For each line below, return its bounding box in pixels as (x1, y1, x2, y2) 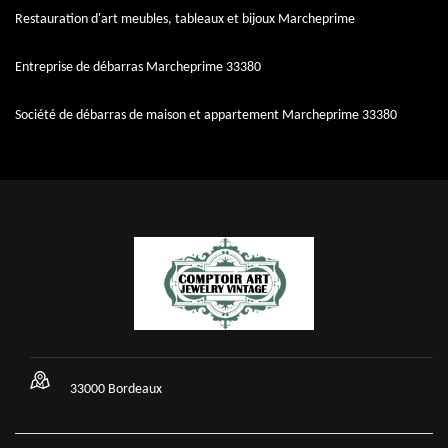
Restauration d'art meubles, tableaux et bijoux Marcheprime (15, 12, 355, 27)
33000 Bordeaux (70, 382, 162, 397)
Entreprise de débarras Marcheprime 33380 (15, 60, 261, 75)
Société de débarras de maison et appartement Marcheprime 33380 (15, 108, 397, 123)
